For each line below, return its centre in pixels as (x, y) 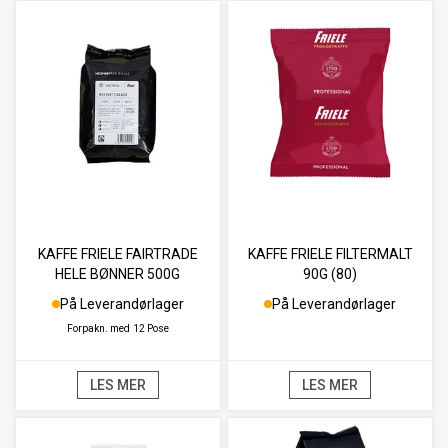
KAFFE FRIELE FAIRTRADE (117, 253)
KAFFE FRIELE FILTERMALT (330, 253)
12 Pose (150, 328)
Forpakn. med (98, 328)
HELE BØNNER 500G (118, 273)
